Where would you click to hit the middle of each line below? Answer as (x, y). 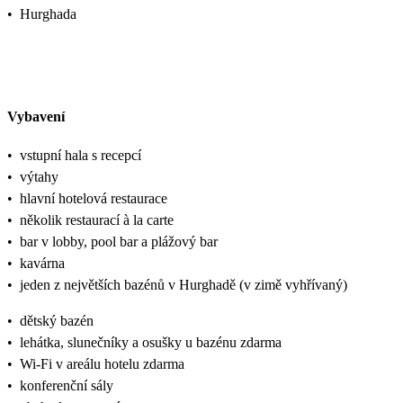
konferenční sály (67, 385)
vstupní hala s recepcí (81, 155)
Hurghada (48, 14)
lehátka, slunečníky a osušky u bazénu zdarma (151, 342)
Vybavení (36, 117)
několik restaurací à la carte (97, 219)
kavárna (42, 263)
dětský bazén (57, 320)
